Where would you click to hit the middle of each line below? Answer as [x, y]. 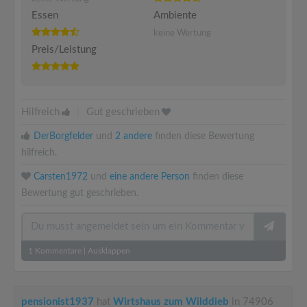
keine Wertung [182, 33]
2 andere [134, 136]
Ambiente [175, 15]
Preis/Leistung [64, 50]
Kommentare [57, 251]
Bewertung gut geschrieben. [80, 193]
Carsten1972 [61, 177]
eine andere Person [150, 177]
